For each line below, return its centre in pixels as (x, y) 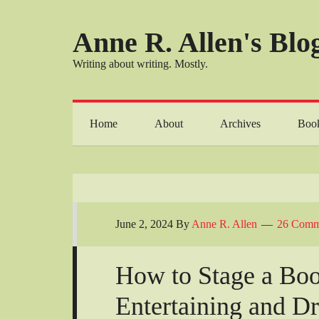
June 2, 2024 (144, 224)
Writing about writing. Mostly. (140, 64)
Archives (240, 124)
